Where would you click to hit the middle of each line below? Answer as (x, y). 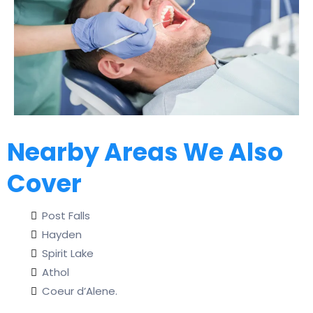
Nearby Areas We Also (145, 152)
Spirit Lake (68, 254)
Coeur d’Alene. (80, 291)
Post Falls (66, 216)
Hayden (62, 235)
